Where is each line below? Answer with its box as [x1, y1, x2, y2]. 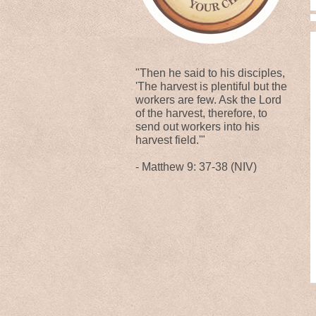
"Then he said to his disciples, [135, 67, 285, 79]
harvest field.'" [135, 134, 205, 146]
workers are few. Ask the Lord [135, 94, 281, 106]
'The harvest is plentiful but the [135, 80, 287, 92]
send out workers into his [135, 121, 260, 133]
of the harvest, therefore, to [135, 107, 267, 119]
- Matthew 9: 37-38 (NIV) [135, 161, 257, 173]
